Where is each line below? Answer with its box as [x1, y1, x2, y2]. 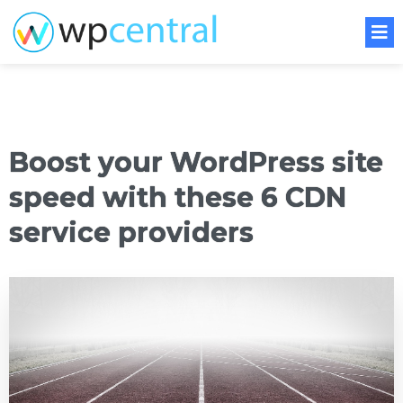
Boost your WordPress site [9, 146, 383, 180]
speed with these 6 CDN [9, 181, 346, 215]
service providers [9, 216, 254, 250]
